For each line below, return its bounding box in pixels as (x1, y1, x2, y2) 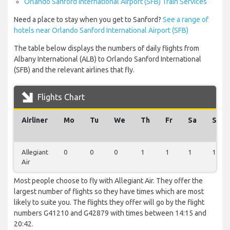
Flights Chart (35, 92, 85, 102)
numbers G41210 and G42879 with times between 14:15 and (14, 209, 206, 218)
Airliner (22, 116, 48, 125)
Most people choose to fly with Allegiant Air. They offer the (14, 177, 203, 185)
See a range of (163, 15, 208, 24)
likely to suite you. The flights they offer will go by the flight (14, 198, 204, 207)
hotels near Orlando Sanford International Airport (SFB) (14, 26, 188, 35)
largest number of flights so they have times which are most (14, 187, 204, 196)
